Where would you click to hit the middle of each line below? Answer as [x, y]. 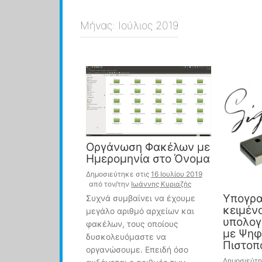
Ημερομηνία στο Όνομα [148, 159]
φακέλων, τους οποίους [132, 224]
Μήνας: [99, 25]
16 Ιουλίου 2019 [177, 174]
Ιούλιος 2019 [148, 25]
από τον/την [110, 184]
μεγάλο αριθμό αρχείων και [140, 211]
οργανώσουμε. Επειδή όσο [137, 250]
